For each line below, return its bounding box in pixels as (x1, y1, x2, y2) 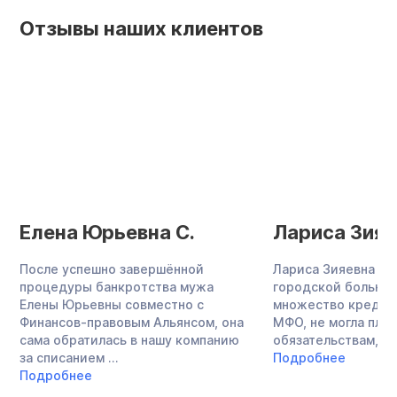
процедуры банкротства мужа (19, 279, 214, 295)
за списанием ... (19, 350, 119, 366)
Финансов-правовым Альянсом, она (19, 315, 244, 331)
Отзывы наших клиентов (19, 17, 263, 41)
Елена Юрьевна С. (19, 221, 195, 245)
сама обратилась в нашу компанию (19, 332, 239, 348)
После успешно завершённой (19, 261, 204, 277)
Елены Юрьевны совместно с (19, 297, 204, 313)
